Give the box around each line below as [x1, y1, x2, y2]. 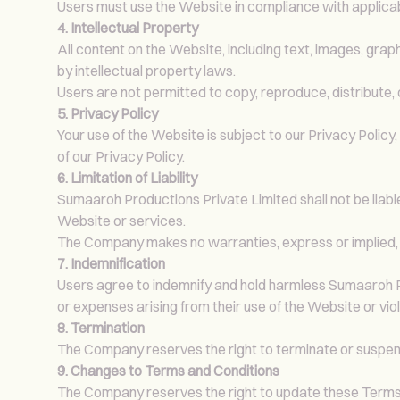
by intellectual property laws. [57, 61, 236, 79]
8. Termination [57, 318, 145, 337]
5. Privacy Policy [57, 104, 158, 122]
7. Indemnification [57, 254, 165, 272]
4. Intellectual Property [57, 18, 198, 37]
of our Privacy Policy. [57, 146, 185, 165]
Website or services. [57, 211, 186, 229]
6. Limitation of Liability [57, 168, 197, 187]
